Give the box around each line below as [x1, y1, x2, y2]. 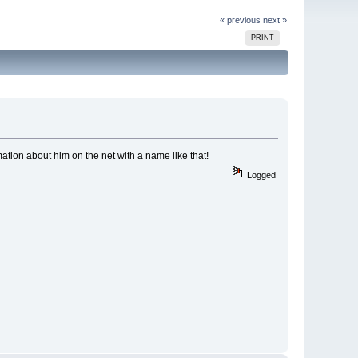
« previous [219, 14, 261, 25]
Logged [244, 170, 276, 180]
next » [262, 14, 287, 25]
